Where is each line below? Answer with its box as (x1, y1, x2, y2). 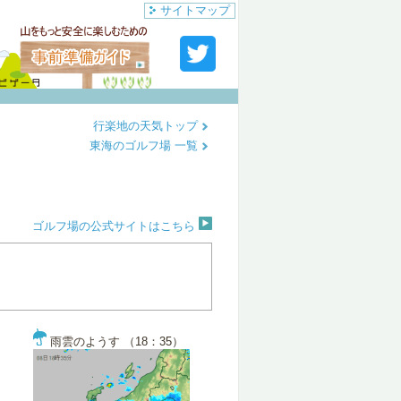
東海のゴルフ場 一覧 (90, 139, 201, 152)
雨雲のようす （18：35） (47, 335, 183, 348)
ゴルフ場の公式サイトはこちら (32, 219, 199, 233)
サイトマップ (160, 4, 230, 17)
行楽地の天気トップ (93, 119, 201, 132)
